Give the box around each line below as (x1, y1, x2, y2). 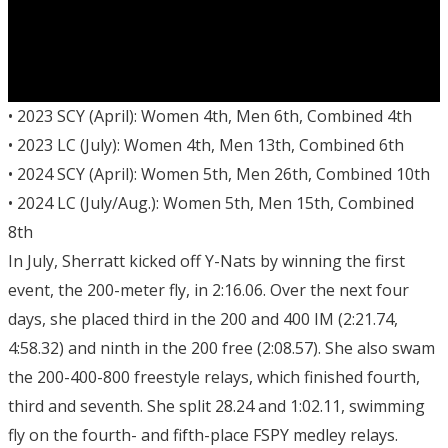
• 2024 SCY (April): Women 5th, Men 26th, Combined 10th (8, 162, 430, 185)
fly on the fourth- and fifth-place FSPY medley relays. (8, 423, 398, 446)
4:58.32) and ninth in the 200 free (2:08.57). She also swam (8, 336, 435, 359)
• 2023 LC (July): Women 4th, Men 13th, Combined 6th (8, 133, 404, 156)
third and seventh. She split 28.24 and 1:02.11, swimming (8, 394, 425, 417)
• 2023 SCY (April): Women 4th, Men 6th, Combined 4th (8, 104, 412, 127)
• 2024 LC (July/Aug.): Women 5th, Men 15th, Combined (8, 191, 414, 214)
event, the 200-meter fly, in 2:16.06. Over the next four (8, 278, 409, 301)
